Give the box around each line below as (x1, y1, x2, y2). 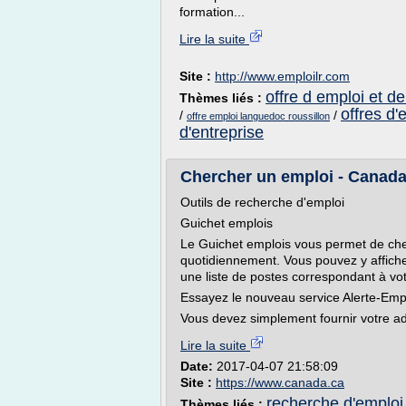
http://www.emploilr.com (215, 69, 350, 83)
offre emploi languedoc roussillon (187, 111, 330, 121)
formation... (179, 5, 245, 19)
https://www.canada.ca (216, 375, 344, 390)
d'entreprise (179, 123, 264, 141)
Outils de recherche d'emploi (180, 195, 344, 209)
